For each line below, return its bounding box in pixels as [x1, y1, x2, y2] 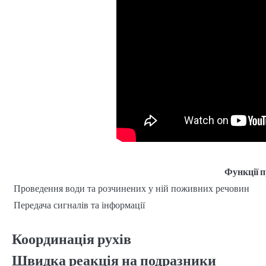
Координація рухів [12, 229, 131, 249]
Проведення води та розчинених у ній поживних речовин [14, 181, 249, 195]
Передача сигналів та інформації [14, 198, 145, 212]
